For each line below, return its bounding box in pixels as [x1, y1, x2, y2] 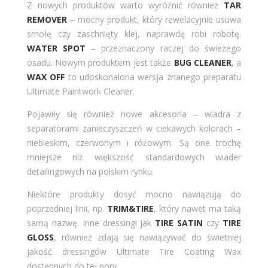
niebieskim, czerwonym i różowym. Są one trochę [26, 136, 242, 148]
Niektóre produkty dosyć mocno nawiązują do [26, 188, 242, 200]
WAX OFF [26, 71, 65, 83]
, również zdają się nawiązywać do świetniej [53, 231, 242, 243]
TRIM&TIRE [106, 202, 154, 214]
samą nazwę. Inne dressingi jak [26, 217, 156, 229]
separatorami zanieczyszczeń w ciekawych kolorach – [26, 122, 242, 134]
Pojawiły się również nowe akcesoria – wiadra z [26, 108, 242, 120]
